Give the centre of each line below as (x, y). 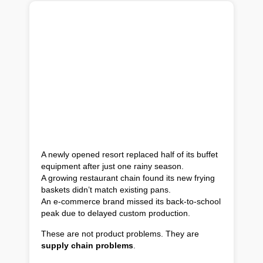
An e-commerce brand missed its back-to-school (131, 201)
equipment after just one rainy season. (112, 166)
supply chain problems (87, 245)
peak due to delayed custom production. (116, 213)
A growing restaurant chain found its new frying (128, 178)
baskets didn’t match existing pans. (106, 190)
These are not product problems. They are (120, 234)
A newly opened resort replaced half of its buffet (129, 154)
